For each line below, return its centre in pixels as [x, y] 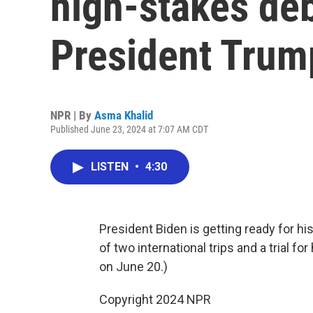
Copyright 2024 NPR [155, 299]
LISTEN [111, 167]
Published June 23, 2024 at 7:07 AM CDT [129, 129]
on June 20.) [133, 267]
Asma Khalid [124, 115]
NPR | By [72, 115]
